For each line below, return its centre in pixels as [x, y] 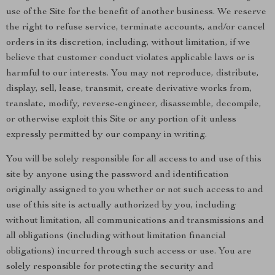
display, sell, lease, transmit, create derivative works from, [129, 89]
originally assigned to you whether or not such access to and [135, 190]
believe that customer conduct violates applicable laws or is [130, 58]
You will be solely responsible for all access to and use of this [134, 160]
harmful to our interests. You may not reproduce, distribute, [133, 74]
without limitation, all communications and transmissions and [135, 221]
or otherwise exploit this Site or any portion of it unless [121, 120]
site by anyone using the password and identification [118, 175]
